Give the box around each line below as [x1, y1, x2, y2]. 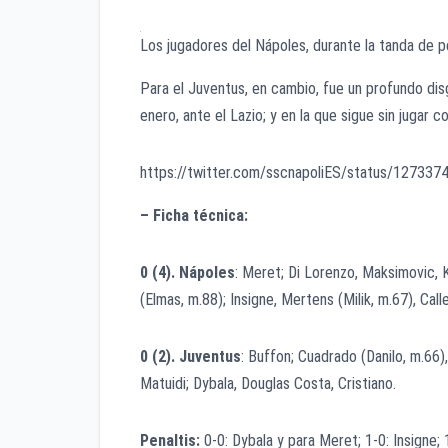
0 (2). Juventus [140, 347, 241, 367]
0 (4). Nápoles [140, 263, 235, 283]
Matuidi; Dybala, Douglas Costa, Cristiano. [140, 374, 396, 394]
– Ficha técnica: [140, 206, 248, 226]
